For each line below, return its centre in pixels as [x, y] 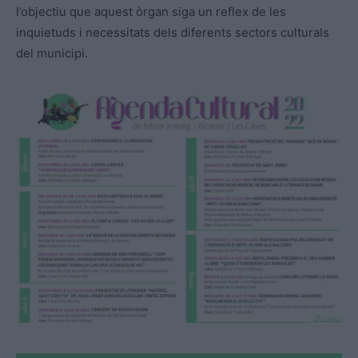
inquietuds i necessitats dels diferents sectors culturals [173, 32]
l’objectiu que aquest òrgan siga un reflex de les [151, 11]
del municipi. [52, 53]
